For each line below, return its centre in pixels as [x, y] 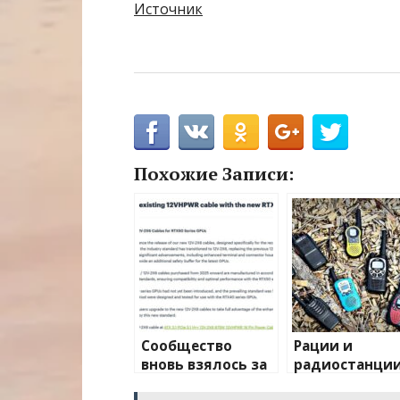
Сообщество [187, 346]
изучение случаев [207, 384]
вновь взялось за [204, 365]
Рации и [323, 346]
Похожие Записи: [214, 174]
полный [323, 384]
